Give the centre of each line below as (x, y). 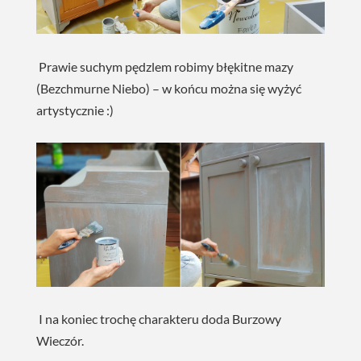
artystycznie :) (75, 110)
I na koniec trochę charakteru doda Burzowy (159, 319)
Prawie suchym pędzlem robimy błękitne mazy (165, 66)
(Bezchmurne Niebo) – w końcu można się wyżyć (169, 88)
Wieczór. (60, 341)
